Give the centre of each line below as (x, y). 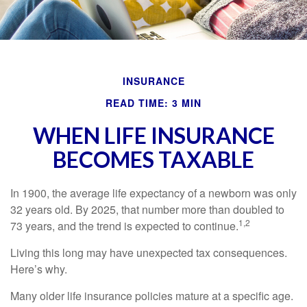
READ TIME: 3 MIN (153, 103)
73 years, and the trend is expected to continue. (124, 226)
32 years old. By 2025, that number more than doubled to (147, 209)
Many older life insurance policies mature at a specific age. (152, 296)
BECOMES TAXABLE (153, 159)
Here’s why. (39, 269)
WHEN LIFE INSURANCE (153, 135)
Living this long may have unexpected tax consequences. (149, 253)
